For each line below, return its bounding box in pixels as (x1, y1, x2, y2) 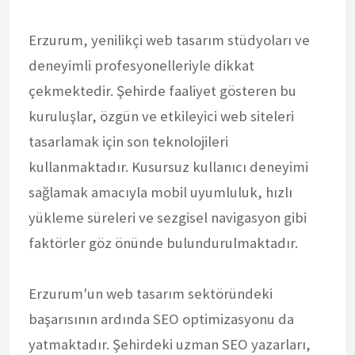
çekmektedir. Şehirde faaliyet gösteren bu (29, 81, 296, 100)
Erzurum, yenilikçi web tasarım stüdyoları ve (29, 30, 310, 49)
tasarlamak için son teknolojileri (29, 132, 228, 151)
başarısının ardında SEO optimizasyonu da (29, 309, 294, 328)
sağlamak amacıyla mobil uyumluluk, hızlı (29, 182, 292, 201)
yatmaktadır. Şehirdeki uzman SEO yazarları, (29, 334, 311, 353)
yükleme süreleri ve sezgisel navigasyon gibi (29, 208, 307, 227)
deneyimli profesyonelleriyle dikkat (29, 55, 254, 74)
